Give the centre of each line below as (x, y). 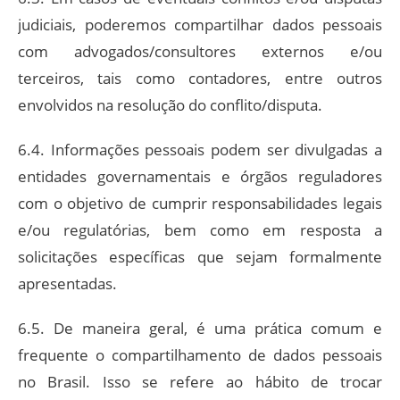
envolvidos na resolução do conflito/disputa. (170, 104)
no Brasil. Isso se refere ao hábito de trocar (200, 381)
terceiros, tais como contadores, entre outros (200, 78)
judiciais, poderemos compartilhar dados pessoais (200, 24)
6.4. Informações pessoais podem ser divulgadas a (200, 149)
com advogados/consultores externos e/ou (200, 51)
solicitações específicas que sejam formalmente (200, 256)
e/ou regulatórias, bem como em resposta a (200, 229)
